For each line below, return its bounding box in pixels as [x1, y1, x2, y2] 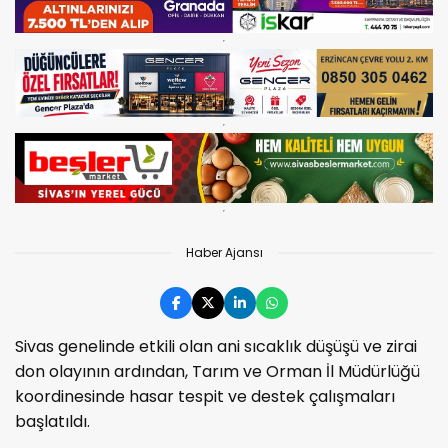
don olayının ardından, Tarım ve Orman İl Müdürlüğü [15, 359, 420, 383]
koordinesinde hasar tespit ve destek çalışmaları [15, 384, 395, 408]
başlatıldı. [15, 409, 90, 433]
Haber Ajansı [185, 243, 263, 261]
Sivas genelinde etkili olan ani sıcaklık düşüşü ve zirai [15, 334, 417, 358]
